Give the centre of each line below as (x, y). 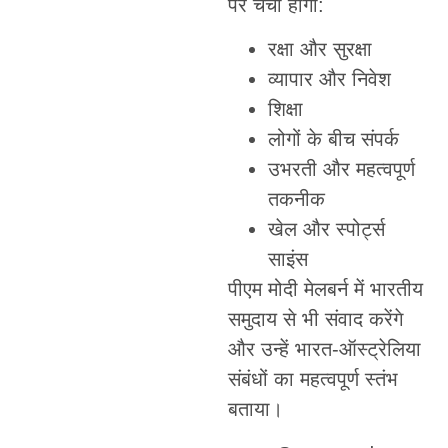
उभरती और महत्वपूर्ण (341, 169)
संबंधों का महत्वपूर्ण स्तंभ (312, 379)
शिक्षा (285, 109)
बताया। (255, 409)
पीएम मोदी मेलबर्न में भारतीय (325, 289)
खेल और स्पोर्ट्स (326, 229)
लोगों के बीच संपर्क (333, 139)
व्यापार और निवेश (329, 79)
